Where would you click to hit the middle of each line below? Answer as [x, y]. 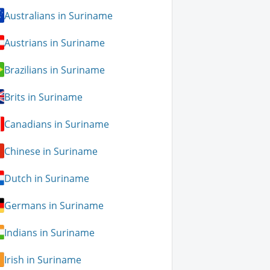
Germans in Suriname [54, 205]
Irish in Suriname [43, 259]
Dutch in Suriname [47, 178]
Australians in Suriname [59, 15]
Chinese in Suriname [51, 151]
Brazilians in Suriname [55, 70]
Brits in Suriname [44, 97]
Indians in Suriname [50, 232]
